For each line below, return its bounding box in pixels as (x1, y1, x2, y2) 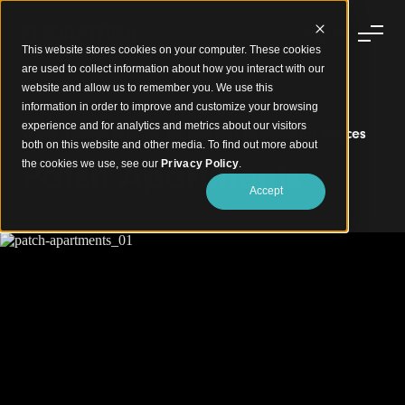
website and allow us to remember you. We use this (22, 81, 273, 94)
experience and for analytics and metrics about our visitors (22, 119, 306, 132)
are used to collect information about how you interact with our (22, 62, 325, 75)
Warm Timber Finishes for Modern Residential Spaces (22, 126, 366, 142)
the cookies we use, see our (22, 157, 161, 170)
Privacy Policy (161, 157, 240, 170)
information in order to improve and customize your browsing (22, 100, 318, 113)
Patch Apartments (22, 155, 302, 197)
